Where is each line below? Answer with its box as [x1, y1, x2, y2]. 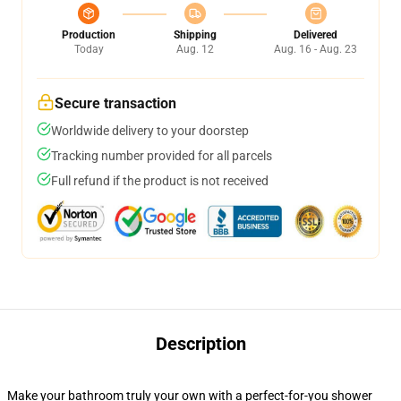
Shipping [173, 29, 217, 41]
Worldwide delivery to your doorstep [51, 124, 249, 138]
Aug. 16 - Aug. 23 [274, 43, 357, 55]
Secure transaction [55, 95, 176, 112]
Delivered [294, 29, 337, 41]
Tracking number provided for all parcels [51, 149, 272, 163]
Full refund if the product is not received [51, 174, 269, 188]
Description [155, 333, 246, 354]
